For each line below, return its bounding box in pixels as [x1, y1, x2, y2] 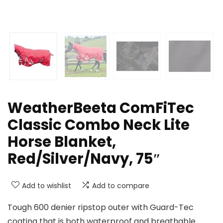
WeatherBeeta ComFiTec [7, 98, 194, 118]
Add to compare [92, 181, 149, 191]
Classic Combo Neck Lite [7, 115, 190, 135]
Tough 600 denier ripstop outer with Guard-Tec [7, 202, 194, 214]
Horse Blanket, [7, 132, 116, 152]
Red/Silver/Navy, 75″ [7, 149, 161, 169]
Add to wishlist [22, 181, 71, 191]
